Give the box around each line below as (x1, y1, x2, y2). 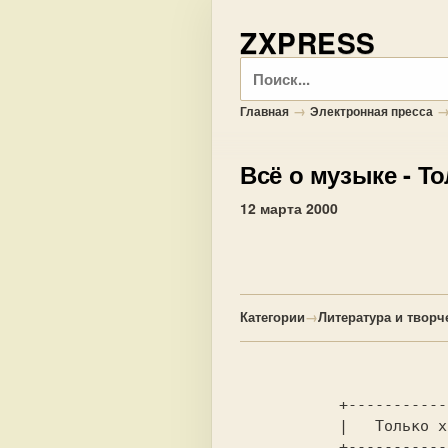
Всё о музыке (240, 157, 397, 191)
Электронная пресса (310, 102, 433, 120)
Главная (240, 102, 289, 120)
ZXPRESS (240, 22, 376, 63)
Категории (240, 307, 305, 326)
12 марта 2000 (240, 198, 338, 218)
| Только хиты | (240, 417, 339, 435)
